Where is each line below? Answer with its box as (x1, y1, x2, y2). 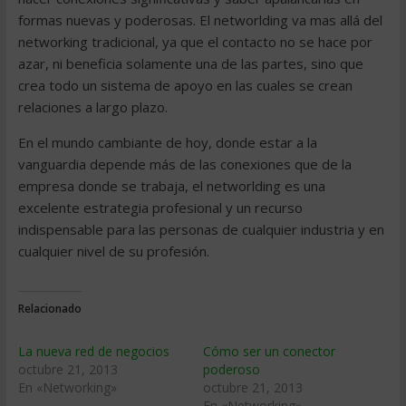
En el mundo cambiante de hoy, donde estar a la (17, 133, 317, 151)
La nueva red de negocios (17, 343, 169, 360)
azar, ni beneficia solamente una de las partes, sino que (17, 54, 363, 72)
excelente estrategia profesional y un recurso (17, 198, 303, 217)
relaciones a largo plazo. (17, 98, 168, 116)
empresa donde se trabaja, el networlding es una (17, 177, 325, 195)
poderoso (202, 361, 260, 378)
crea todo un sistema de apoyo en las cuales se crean (17, 76, 353, 94)
